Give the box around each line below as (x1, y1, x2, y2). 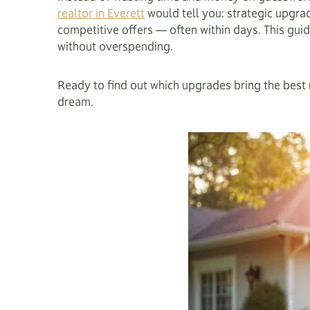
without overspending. (57, 39, 173, 54)
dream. (57, 94, 93, 109)
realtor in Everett (57, 6, 145, 21)
